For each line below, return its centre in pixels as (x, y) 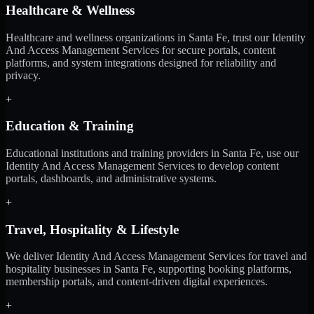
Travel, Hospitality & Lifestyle (92, 229)
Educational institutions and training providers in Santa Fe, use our (152, 153)
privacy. (23, 75)
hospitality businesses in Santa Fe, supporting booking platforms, (149, 269)
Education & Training (70, 126)
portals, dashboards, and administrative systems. (111, 178)
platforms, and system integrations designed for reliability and (141, 62)
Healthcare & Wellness (70, 10)
